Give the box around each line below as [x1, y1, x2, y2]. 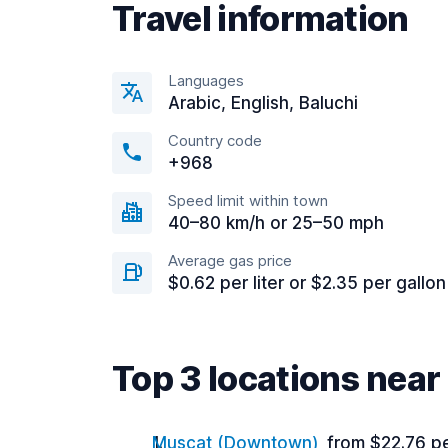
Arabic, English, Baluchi [168, 93, 358, 113]
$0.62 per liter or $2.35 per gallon [168, 273, 446, 293]
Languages [168, 71, 244, 90]
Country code [168, 131, 262, 150]
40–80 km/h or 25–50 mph [168, 213, 384, 233]
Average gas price [168, 251, 292, 270]
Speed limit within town [168, 191, 328, 210]
